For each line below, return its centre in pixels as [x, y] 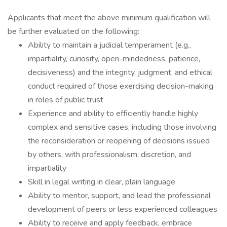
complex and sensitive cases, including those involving [122, 127]
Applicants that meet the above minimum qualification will [109, 18]
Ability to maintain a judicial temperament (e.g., [109, 45]
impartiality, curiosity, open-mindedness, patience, [114, 59]
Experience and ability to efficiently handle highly [113, 113]
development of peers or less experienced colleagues [123, 209]
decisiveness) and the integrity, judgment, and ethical [120, 72]
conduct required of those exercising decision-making [121, 86]
